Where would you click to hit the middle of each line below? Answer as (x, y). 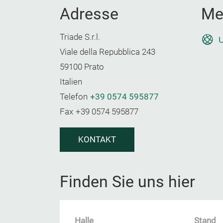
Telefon (74, 97)
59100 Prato (82, 67)
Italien (71, 82)
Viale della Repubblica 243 (108, 52)
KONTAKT (97, 140)
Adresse (89, 14)
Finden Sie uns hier (127, 182)
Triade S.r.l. (80, 37)
